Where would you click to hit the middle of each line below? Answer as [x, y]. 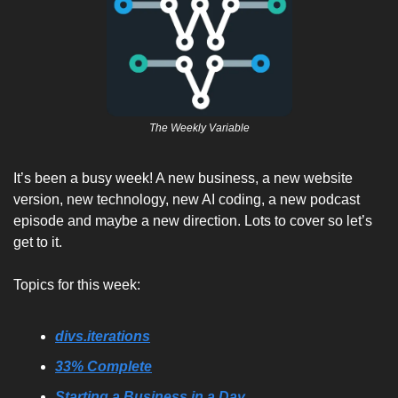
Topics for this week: [77, 285]
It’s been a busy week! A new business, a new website [183, 178]
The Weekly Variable [199, 128]
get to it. [41, 242]
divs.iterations [103, 336]
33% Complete [103, 366]
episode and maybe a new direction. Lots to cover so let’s [193, 221]
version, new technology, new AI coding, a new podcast [187, 199]
